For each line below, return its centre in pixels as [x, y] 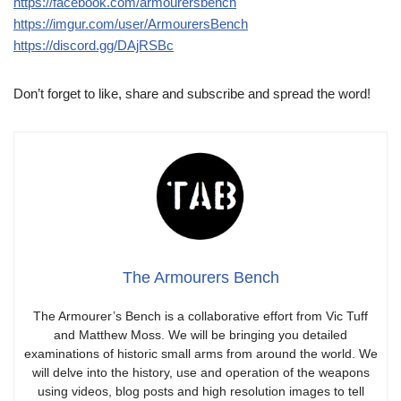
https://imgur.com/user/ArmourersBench [131, 24]
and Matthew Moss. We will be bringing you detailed [200, 335]
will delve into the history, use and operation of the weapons [200, 373]
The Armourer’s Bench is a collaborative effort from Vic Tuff [200, 316]
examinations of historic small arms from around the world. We [200, 354]
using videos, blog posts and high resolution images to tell [200, 392]
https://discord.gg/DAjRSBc [94, 46]
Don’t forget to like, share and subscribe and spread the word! [192, 94]
